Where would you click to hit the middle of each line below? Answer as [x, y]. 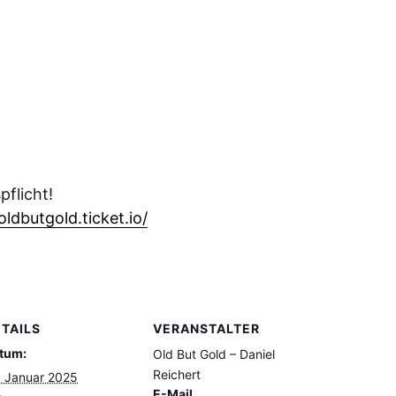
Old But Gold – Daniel [214, 354]
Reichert [177, 375]
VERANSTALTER [206, 329]
